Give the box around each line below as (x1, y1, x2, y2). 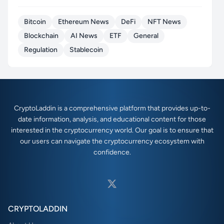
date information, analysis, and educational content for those (18, 115, 206, 124)
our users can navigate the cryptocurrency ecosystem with (19, 137, 204, 146)
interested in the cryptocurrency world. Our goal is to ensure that (10, 126, 213, 135)
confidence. (93, 148, 131, 157)
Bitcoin (24, 17, 46, 26)
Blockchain (24, 31, 58, 40)
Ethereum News (58, 17, 109, 26)
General (133, 31, 158, 40)
